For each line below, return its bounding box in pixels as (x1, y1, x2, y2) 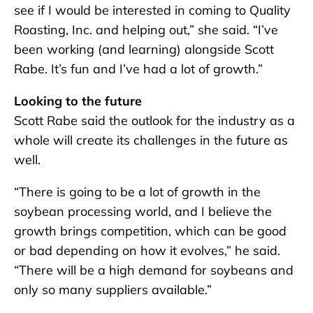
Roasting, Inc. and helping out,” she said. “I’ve (14, 22, 278, 38)
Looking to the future (14, 93, 142, 110)
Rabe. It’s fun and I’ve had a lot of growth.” (14, 61, 263, 78)
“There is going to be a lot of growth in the (14, 184, 261, 201)
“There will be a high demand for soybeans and (14, 262, 293, 279)
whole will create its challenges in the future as (14, 132, 288, 149)
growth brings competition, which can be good (14, 223, 286, 240)
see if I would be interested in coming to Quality (14, 2, 291, 19)
